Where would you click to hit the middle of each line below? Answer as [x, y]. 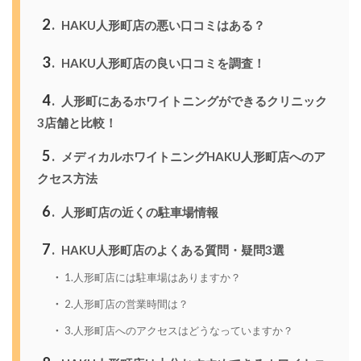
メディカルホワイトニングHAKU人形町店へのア [192, 156]
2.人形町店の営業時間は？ [126, 304]
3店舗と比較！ [77, 122]
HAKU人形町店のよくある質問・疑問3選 [171, 249]
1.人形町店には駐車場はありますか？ [152, 278]
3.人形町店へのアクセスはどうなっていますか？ [178, 331]
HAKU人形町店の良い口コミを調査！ [162, 62]
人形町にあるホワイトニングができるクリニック [193, 100]
